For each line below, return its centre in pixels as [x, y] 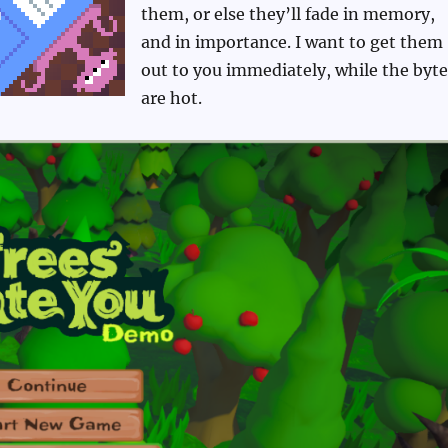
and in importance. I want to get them [291, 42]
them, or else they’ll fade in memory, [287, 14]
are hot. [171, 98]
